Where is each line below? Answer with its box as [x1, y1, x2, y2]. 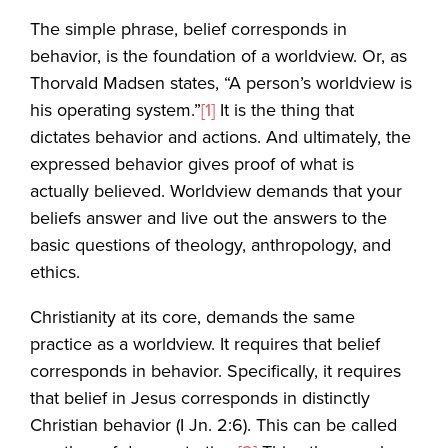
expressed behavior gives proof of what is [30, 150, 355, 176]
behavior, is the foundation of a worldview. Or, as [30, 42, 408, 68]
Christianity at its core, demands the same [30, 303, 356, 329]
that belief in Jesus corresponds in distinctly [30, 384, 371, 410]
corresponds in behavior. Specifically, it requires [30, 357, 402, 383]
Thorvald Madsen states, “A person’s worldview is [30, 69, 413, 95]
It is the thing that [215, 96, 355, 122]
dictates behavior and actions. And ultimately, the [30, 123, 412, 149]
